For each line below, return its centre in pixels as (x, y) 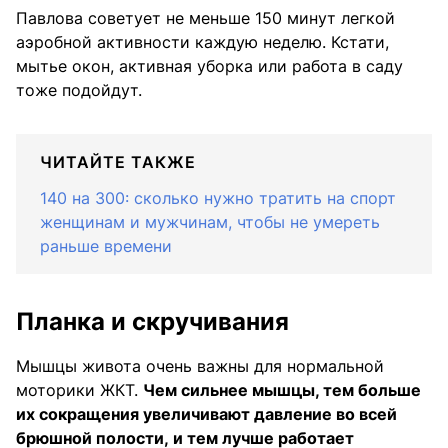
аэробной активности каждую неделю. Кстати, (202, 41)
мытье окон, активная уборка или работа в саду (209, 65)
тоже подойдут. (79, 89)
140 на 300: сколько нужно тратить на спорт (218, 197)
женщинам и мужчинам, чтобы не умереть (210, 221)
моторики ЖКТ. (79, 389)
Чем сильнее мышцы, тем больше (282, 389)
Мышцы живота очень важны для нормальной (200, 365)
